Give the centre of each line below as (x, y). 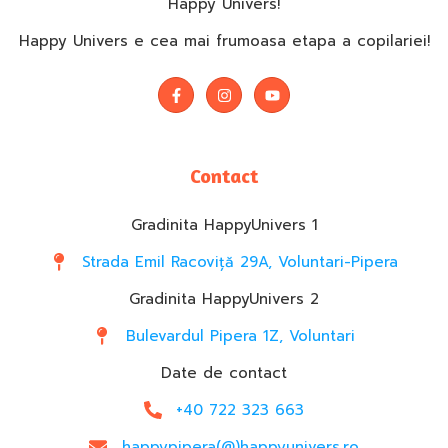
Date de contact (224, 373)
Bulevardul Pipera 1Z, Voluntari (240, 336)
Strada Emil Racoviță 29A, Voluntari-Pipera (240, 262)
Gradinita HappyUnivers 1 (224, 225)
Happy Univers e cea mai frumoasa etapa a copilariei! (224, 41)
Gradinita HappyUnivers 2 (224, 299)
